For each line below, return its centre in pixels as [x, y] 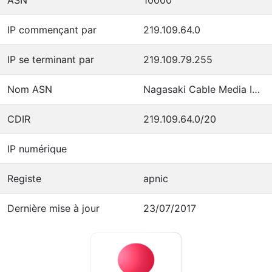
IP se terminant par [51, 59]
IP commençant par [52, 29]
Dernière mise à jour [53, 208]
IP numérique [37, 148]
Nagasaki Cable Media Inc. [256, 89]
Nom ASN [30, 89]
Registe [24, 178]
